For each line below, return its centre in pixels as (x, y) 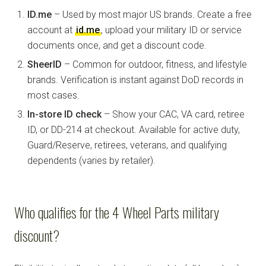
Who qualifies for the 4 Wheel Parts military (117, 212)
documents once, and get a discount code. (117, 45)
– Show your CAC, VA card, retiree (173, 114)
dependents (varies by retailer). (91, 160)
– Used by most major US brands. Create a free (152, 14)
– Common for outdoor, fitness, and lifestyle (154, 64)
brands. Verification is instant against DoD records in (135, 80)
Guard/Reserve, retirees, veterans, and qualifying (127, 145)
